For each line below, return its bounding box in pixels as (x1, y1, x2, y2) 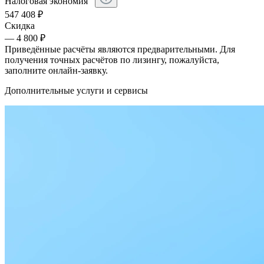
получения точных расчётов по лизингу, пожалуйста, (5, 55, 219, 65)
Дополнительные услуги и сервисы (5, 85, 148, 96)
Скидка (5, 21, 35, 31)
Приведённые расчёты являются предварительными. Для (5, 44, 235, 55)
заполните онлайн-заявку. (5, 65, 108, 76)
